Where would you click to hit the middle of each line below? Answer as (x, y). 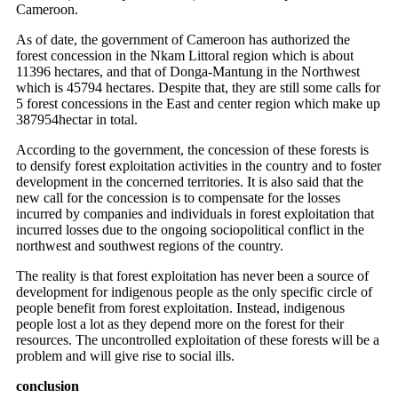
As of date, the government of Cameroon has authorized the (183, 39)
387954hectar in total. (77, 119)
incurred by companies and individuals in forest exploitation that (195, 213)
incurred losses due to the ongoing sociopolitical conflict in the (190, 229)
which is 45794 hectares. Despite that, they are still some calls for (198, 87)
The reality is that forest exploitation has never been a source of (192, 275)
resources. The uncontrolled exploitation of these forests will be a (198, 339)
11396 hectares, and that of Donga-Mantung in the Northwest (188, 71)
